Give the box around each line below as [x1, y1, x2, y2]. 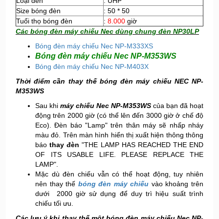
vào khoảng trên [149, 180, 204, 188]
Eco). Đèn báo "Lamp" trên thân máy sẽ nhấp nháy [35, 121, 203, 129]
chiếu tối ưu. [35, 199, 73, 207]
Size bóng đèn [16, 7, 61, 15]
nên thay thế [35, 180, 78, 188]
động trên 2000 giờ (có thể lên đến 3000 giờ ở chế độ [35, 111, 203, 119]
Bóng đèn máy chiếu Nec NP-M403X [35, 63, 149, 70]
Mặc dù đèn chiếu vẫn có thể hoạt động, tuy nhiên [35, 170, 203, 178]
